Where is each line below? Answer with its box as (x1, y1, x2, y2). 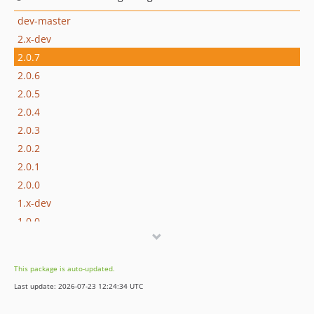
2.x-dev (18, 32, 51, 46)
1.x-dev (18, 196, 51, 210)
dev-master (18, 13, 71, 27)
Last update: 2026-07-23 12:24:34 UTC (14, 281, 143, 291)
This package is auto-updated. (14, 264, 115, 273)
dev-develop (18, 232, 75, 246)
